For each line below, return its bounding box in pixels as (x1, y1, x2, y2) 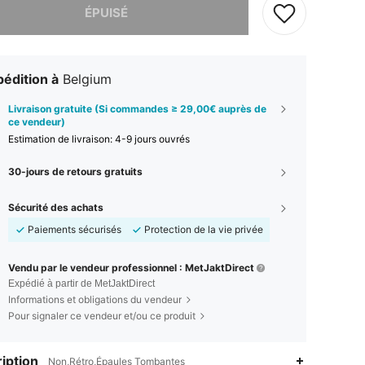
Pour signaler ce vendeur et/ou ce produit (8, 309, 196, 322)
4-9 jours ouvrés (115, 132, 190, 145)
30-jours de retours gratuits (8, 165, 143, 178)
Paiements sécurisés (28, 222, 121, 235)
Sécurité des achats (8, 200, 103, 213)
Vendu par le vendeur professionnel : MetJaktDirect (8, 261, 254, 274)
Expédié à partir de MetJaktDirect (8, 277, 155, 289)
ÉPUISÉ (85, 4, 128, 20)
